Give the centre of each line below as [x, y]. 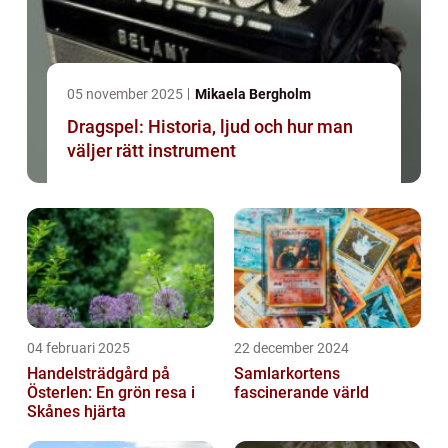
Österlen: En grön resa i [111, 393]
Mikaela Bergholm [253, 94]
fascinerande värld [301, 393]
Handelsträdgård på [98, 374]
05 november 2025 [126, 94]
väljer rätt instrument [151, 151]
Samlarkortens [287, 374]
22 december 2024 [291, 348]
